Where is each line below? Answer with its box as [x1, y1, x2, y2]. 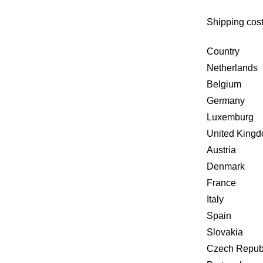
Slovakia [207, 227, 243, 237]
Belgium [207, 79, 241, 89]
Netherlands [207, 63, 258, 73]
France [207, 178, 236, 188]
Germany [207, 96, 245, 106]
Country [207, 46, 240, 56]
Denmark [207, 161, 245, 171]
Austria [207, 145, 236, 155]
